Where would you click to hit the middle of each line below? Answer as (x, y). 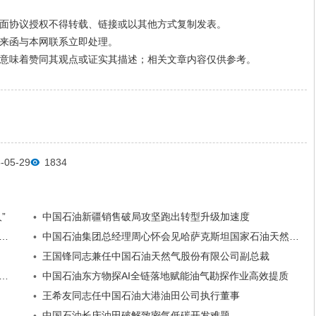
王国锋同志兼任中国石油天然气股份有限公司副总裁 (156, 256)
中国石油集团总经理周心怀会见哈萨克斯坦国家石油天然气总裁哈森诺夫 (294, 236)
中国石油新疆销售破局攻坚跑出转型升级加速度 (146, 217)
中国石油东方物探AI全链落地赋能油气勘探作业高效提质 (165, 276)
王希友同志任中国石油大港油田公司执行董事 (141, 296)
